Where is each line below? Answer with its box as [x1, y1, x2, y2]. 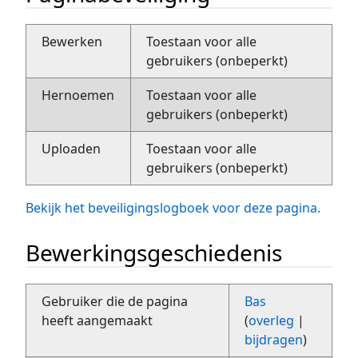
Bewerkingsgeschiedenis [26, 237, 282, 268]
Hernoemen [42, 86, 115, 105]
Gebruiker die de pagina [42, 292, 189, 310]
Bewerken [42, 33, 103, 51]
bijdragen [245, 330, 304, 348]
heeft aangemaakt [42, 311, 153, 329]
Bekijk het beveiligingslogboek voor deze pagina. [26, 199, 320, 217]
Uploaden [42, 140, 101, 158]
